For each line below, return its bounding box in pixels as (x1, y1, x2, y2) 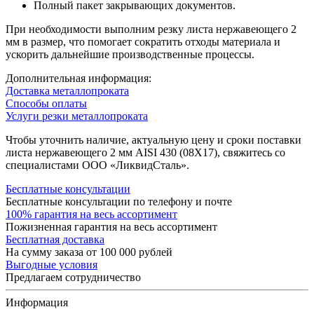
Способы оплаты (6, 97, 87, 109)
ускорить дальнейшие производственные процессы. (6, 48, 254, 60)
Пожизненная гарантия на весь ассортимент (6, 220, 217, 233)
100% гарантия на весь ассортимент (6, 207, 177, 220)
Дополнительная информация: (6, 71, 151, 84)
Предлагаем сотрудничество (6, 271, 141, 283)
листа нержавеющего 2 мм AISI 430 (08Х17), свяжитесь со (6, 146, 285, 158)
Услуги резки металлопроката (6, 109, 148, 122)
